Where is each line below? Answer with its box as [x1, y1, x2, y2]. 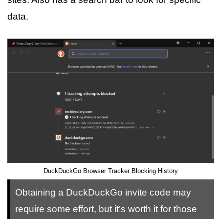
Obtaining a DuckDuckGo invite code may [15, 187, 191, 197]
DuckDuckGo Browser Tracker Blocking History [44, 167, 178, 175]
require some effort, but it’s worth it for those [15, 204, 197, 214]
